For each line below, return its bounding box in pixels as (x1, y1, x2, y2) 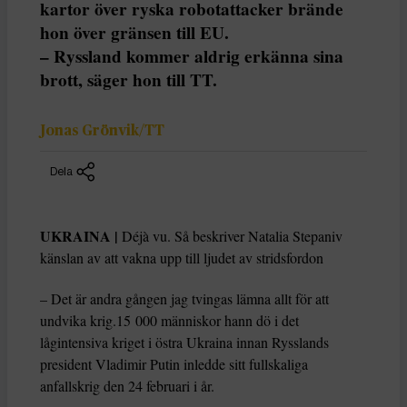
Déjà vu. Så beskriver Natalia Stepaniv (118, 226, 342, 246)
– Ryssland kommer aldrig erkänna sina (40, 43, 343, 69)
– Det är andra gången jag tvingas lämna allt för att (40, 289, 329, 309)
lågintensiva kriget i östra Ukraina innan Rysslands (40, 333, 329, 352)
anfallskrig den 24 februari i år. (40, 376, 214, 396)
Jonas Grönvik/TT (40, 124, 164, 139)
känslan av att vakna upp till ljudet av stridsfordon (40, 248, 323, 268)
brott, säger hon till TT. (40, 66, 217, 93)
